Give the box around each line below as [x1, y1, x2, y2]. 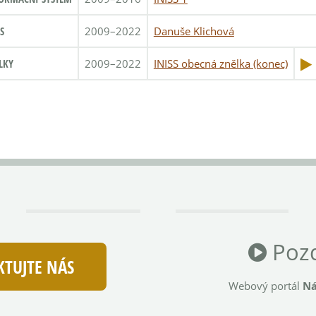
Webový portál [228, 278, 303, 293]
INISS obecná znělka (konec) [153, 56, 288, 71]
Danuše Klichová [153, 24, 234, 39]
